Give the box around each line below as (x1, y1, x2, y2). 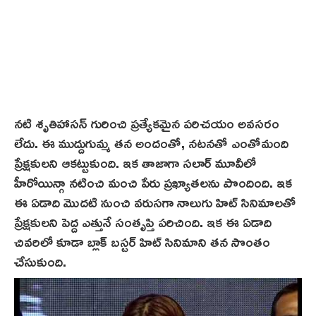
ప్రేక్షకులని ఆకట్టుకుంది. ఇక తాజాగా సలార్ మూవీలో (14, 148, 256, 176)
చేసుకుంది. (14, 247, 66, 274)
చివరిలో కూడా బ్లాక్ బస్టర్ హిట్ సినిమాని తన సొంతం (14, 227, 270, 255)
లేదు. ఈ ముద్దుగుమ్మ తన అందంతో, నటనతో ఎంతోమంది (14, 128, 288, 156)
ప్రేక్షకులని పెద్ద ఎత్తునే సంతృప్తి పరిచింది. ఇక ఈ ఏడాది (14, 207, 272, 235)
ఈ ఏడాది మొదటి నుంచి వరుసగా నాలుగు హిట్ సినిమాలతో (14, 188, 296, 215)
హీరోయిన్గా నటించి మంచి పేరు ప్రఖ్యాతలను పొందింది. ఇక (14, 168, 292, 195)
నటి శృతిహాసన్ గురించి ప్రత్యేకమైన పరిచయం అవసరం (14, 109, 279, 136)
